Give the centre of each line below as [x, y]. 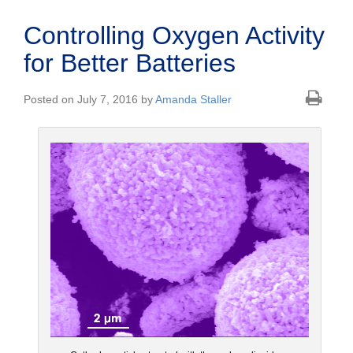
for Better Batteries [130, 63]
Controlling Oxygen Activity [174, 36]
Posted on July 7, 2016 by [89, 100]
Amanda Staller [193, 100]
